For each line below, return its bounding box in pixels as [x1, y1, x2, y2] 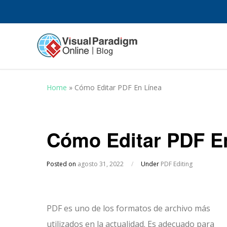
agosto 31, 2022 [78, 160, 124, 168]
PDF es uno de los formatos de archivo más [47, 203, 210, 214]
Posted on [47, 160, 78, 168]
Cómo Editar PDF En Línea [74, 83, 162, 92]
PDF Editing [161, 160, 193, 168]
